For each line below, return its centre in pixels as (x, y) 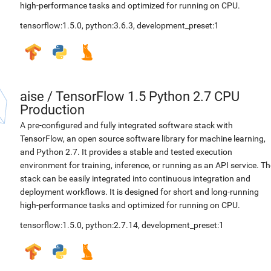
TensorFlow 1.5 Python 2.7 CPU (148, 96)
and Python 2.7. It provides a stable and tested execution (126, 152)
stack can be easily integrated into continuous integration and (135, 178)
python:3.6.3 (109, 25)
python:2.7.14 (112, 225)
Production (52, 110)
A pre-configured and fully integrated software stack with (126, 125)
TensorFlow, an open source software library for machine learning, (143, 139)
